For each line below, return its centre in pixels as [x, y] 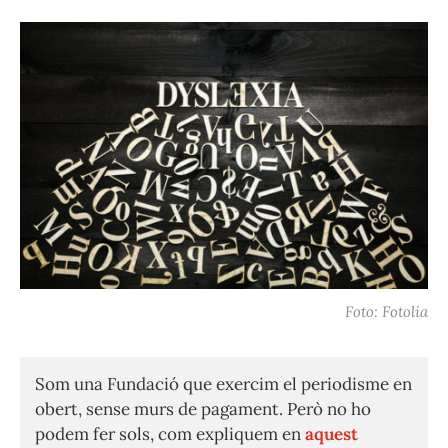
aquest [331, 434]
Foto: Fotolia [386, 312]
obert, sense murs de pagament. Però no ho [203, 409]
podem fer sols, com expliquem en [170, 434]
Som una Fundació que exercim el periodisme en [223, 384]
